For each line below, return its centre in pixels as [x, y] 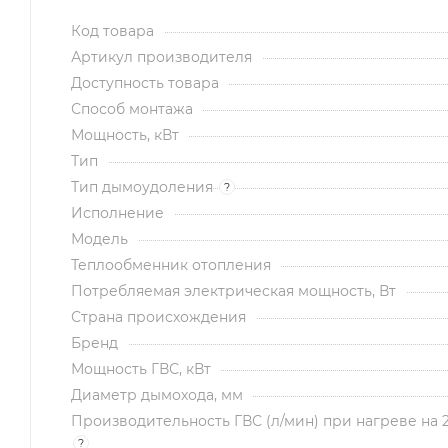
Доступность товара [145, 82]
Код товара [112, 30]
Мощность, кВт [125, 134]
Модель [99, 238]
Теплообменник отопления [171, 264]
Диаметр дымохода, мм [157, 394]
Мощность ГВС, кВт [141, 368]
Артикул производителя [161, 56]
